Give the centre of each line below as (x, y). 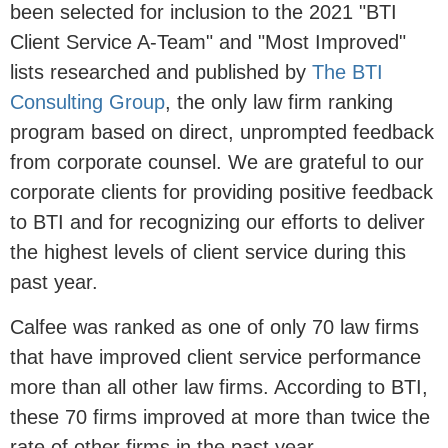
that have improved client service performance (215, 357)
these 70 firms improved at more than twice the (220, 417)
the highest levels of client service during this (208, 252)
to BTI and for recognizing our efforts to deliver (217, 222)
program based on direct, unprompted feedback (222, 132)
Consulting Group (87, 102)
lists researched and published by (161, 72)
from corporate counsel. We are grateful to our (217, 162)
